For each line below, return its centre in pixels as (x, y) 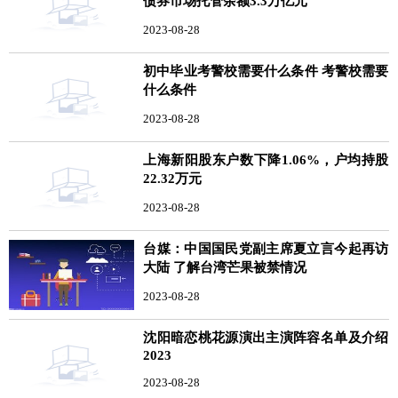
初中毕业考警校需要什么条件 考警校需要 (266, 71)
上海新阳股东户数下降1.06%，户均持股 (266, 159)
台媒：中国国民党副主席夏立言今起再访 (266, 248)
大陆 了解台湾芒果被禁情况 (225, 267)
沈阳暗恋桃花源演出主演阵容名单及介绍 (266, 337)
